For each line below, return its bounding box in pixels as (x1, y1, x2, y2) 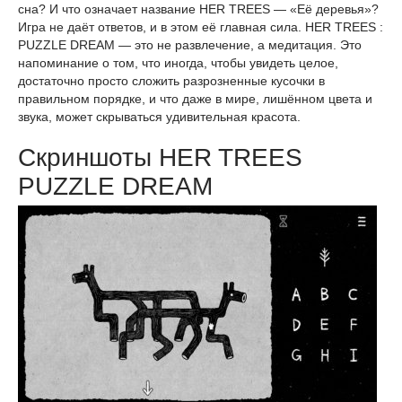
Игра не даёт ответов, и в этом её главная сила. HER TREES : (18, 20, 383, 34)
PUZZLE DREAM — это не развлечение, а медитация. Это (18, 38, 362, 52)
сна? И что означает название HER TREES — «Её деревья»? (18, 2, 379, 16)
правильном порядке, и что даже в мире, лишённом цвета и (18, 92, 372, 106)
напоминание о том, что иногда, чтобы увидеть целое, (18, 56, 338, 70)
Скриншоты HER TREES (18, 144, 302, 171)
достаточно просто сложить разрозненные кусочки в (18, 74, 325, 88)
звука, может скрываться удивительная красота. (18, 109, 301, 124)
